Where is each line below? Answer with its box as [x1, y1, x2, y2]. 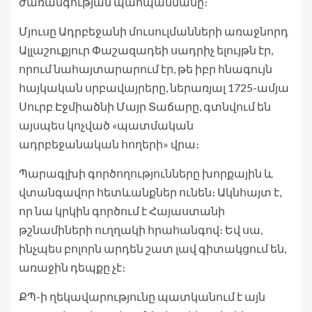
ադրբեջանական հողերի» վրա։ [19, 137, 199, 151]
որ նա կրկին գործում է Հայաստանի [19, 204, 225, 218]
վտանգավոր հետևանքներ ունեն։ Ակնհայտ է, [19, 185, 281, 199]
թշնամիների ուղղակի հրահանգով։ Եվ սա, [19, 223, 263, 237]
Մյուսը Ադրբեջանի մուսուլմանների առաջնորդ [19, 24, 288, 38]
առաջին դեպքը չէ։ [19, 260, 125, 274]
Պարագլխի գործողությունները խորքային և [19, 166, 273, 180]
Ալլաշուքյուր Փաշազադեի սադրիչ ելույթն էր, [19, 43, 273, 57]
